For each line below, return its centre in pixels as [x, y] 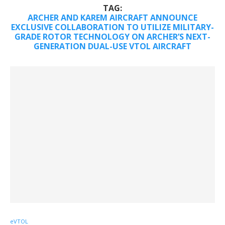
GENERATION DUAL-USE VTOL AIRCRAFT [113, 46]
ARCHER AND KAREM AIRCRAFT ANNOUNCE [113, 18]
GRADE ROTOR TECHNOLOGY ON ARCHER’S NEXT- [113, 37]
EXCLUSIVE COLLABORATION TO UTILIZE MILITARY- [113, 27]
